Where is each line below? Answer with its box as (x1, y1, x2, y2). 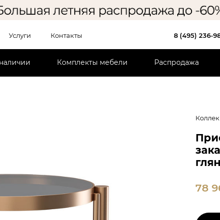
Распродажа (154, 58, 199, 67)
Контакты (51, 31, 82, 39)
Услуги (9, 31, 31, 39)
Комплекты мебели (57, 58, 128, 67)
